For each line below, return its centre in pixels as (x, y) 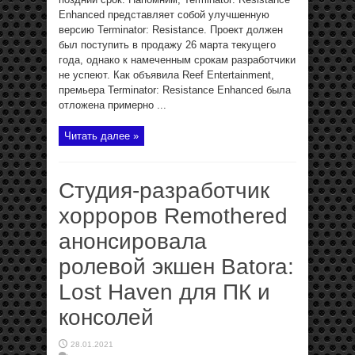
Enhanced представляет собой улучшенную (164, 15)
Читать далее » (101, 136)
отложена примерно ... (113, 105)
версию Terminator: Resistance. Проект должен (171, 30)
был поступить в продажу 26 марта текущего (167, 45)
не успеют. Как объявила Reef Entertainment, (166, 75)
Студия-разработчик (164, 191)
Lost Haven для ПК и (164, 292)
